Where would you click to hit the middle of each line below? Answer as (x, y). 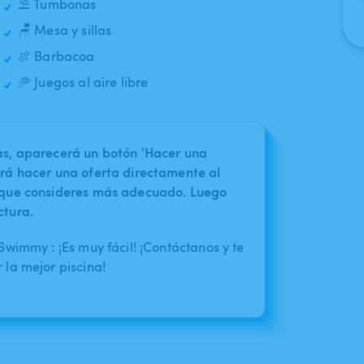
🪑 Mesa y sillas (65, 30)
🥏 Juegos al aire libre (83, 82)
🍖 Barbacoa (56, 56)
